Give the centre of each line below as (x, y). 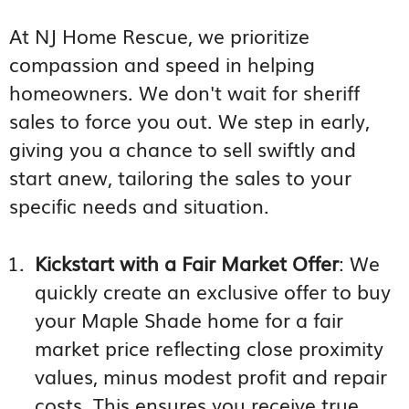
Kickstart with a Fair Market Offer (187, 262)
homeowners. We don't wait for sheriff (184, 92)
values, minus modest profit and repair (211, 375)
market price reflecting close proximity (210, 347)
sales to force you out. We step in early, (189, 121)
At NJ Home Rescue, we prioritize (159, 36)
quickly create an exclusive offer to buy (213, 290)
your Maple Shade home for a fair (189, 319)
